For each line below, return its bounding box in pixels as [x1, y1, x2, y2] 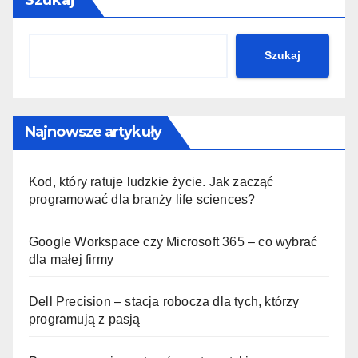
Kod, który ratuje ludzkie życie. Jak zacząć [29, 174, 274, 189]
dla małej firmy [29, 252, 113, 266]
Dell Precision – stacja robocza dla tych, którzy [29, 294, 300, 308]
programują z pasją [29, 312, 141, 326]
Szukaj [265, 49, 300, 62]
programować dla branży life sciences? [29, 192, 256, 206]
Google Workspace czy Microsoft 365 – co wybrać [29, 234, 318, 249]
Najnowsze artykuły [25, 122, 161, 141]
